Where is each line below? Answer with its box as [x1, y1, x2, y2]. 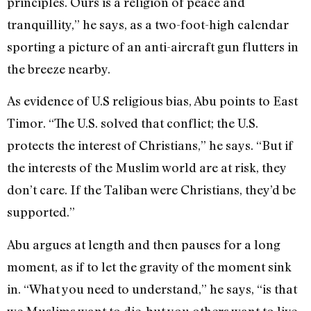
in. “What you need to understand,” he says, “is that [7, 280, 297, 296]
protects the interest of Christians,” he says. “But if [7, 137, 293, 153]
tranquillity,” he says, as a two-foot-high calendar [7, 17, 289, 32]
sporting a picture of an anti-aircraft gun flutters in [7, 39, 299, 54]
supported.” [7, 204, 75, 220]
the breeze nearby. [7, 61, 110, 76]
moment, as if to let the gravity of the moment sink [7, 258, 292, 274]
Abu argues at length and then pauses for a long [7, 236, 280, 252]
